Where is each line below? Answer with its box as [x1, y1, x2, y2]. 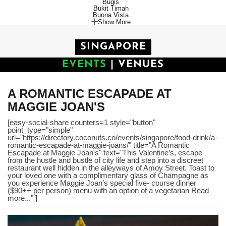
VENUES [118, 60, 164, 70]
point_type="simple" [8, 126, 73, 135]
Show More [97, 18, 131, 26]
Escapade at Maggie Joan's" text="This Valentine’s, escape [8, 148, 202, 157]
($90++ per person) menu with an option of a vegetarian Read [8, 186, 209, 195]
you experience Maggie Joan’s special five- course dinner [8, 179, 196, 188]
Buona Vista [93, 11, 129, 19]
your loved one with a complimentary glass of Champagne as [8, 171, 208, 180]
